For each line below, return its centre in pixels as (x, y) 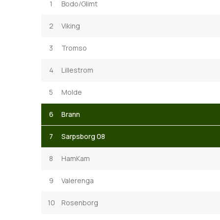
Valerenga (78, 180)
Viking (71, 26)
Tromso (74, 48)
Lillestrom (77, 70)
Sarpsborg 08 (83, 136)
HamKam (76, 158)
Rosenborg (80, 202)
